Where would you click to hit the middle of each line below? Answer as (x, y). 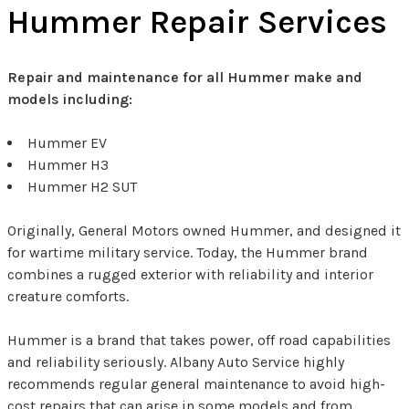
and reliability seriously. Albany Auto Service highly (176, 362)
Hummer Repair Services (197, 21)
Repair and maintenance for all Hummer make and (185, 77)
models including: (70, 99)
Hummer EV (67, 142)
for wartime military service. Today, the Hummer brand (188, 252)
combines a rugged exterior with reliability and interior (190, 274)
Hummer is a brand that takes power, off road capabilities (199, 340)
